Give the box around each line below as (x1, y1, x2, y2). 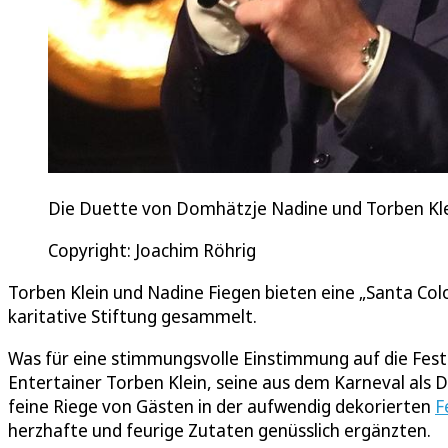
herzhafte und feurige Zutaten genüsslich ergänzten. (8, 417, 431, 442)
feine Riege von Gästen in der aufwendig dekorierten (8, 393, 435, 418)
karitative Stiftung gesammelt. (8, 303, 261, 328)
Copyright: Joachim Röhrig (48, 237, 256, 262)
